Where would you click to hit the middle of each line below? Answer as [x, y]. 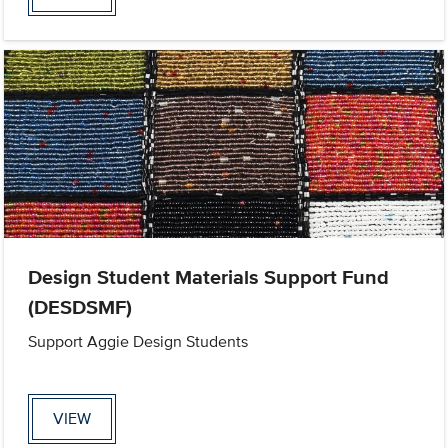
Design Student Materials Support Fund [209, 276]
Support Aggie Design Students [138, 341]
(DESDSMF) [80, 306]
